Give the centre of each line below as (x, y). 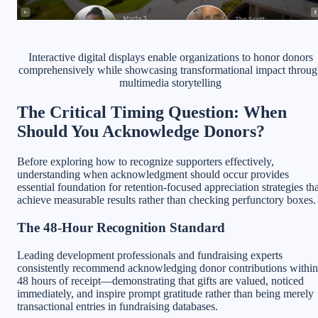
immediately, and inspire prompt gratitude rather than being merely (165, 293)
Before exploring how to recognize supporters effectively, (146, 162)
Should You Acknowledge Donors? (141, 132)
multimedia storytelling (170, 82)
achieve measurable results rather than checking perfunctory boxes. (166, 200)
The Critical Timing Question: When (152, 113)
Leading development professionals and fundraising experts (150, 255)
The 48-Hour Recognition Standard (121, 228)
